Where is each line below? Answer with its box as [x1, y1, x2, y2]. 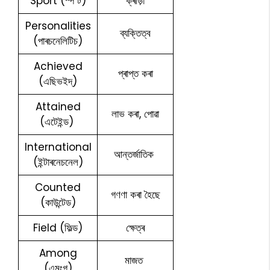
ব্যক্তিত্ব [120, 25, 151, 40]
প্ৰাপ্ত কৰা [118, 66, 153, 81]
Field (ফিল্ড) [33, 220, 83, 235]
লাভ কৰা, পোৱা [111, 106, 159, 121]
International [24, 139, 92, 154]
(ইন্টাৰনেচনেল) [33, 154, 83, 169]
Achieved [33, 58, 83, 74]
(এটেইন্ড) [39, 114, 77, 129]
